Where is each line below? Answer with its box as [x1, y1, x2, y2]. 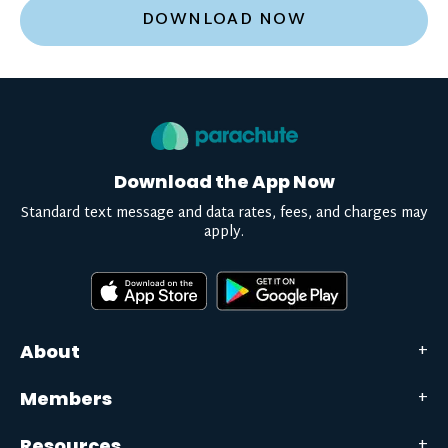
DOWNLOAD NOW [141, 6, 307, 35]
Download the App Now [113, 169, 335, 194]
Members [20, 386, 112, 411]
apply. [204, 220, 244, 245]
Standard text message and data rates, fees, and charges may [20, 201, 428, 226]
